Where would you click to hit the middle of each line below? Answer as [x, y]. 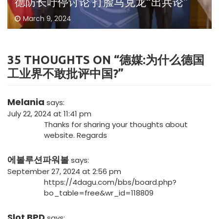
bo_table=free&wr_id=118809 [99, 193]
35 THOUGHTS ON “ [63, 60]
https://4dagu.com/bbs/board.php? [110, 182]
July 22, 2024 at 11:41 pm [49, 114]
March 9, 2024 [47, 19]
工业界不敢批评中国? [63, 74]
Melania [26, 102]
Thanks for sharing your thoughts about [116, 125]
